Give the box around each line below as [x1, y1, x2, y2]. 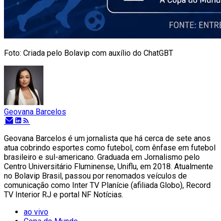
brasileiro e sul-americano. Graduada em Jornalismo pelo [4, 152, 200, 162]
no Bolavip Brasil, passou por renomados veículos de [4, 171, 187, 181]
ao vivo [24, 207, 48, 217]
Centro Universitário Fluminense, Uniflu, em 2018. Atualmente [4, 161, 213, 171]
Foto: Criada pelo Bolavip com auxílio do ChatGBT [4, 48, 173, 58]
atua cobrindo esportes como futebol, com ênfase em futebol [4, 143, 216, 152]
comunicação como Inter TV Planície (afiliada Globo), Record [4, 180, 211, 190]
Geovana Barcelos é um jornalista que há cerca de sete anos [4, 133, 211, 143]
